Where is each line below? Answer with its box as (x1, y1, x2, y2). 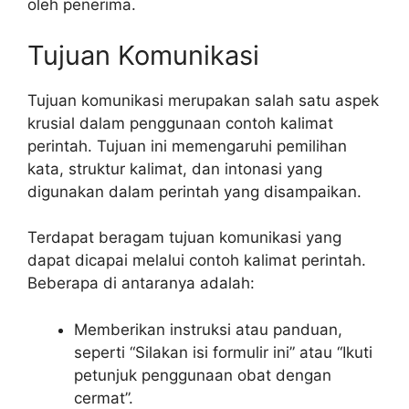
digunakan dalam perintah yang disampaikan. (27, 182, 362, 201)
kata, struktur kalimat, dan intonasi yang (27, 159, 322, 178)
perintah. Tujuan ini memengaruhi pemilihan (27, 136, 347, 155)
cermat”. (74, 388, 133, 407)
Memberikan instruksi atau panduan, (74, 320, 342, 339)
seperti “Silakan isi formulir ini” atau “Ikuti (74, 342, 372, 362)
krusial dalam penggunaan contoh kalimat (27, 113, 333, 132)
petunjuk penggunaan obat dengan (74, 365, 331, 384)
